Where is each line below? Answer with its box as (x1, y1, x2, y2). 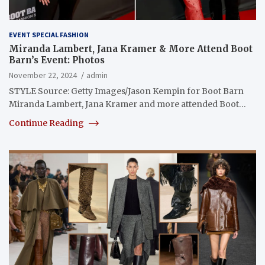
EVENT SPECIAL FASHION (9, 30, 89, 39)
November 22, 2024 (9, 69, 77, 80)
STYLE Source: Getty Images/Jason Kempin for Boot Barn (9, 85, 244, 96)
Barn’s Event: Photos (9, 54, 105, 66)
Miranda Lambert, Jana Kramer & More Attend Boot (9, 43, 253, 54)
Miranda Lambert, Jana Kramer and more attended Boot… (9, 98, 246, 109)
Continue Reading (9, 117, 86, 128)
